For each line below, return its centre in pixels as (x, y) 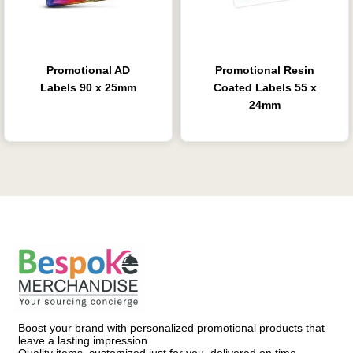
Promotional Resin (265, 71)
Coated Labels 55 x (265, 88)
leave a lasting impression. (84, 341)
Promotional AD (88, 71)
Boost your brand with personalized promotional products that (171, 328)
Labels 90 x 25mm (88, 88)
